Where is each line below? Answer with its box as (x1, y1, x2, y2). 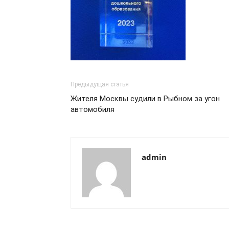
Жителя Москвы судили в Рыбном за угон (71, 94, 220, 103)
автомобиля (71, 105, 114, 114)
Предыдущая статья (71, 81, 129, 88)
